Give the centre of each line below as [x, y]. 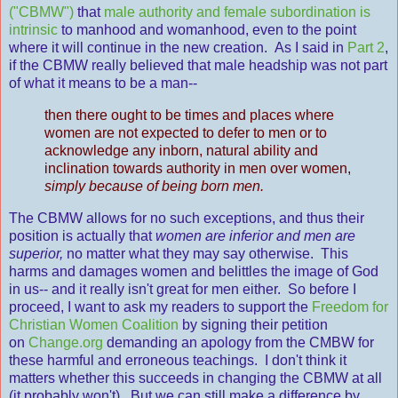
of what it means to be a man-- [103, 83]
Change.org [66, 342]
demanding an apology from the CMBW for [239, 342]
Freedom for [350, 306]
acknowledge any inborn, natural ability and [181, 150]
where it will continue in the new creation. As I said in [178, 47]
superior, [36, 253]
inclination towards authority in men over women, [198, 168]
